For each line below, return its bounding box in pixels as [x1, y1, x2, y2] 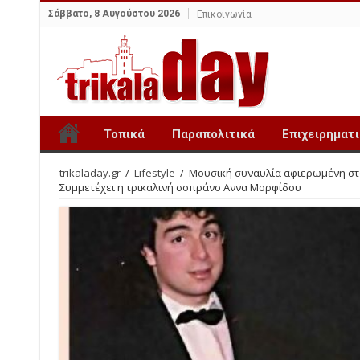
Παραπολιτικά [171, 127, 255, 141]
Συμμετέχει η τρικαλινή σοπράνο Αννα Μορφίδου [59, 180, 301, 194]
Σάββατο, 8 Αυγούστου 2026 [47, 8, 180, 19]
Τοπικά [103, 127, 145, 141]
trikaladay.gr [59, 166, 121, 180]
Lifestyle [133, 166, 175, 180]
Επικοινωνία [196, 9, 252, 20]
